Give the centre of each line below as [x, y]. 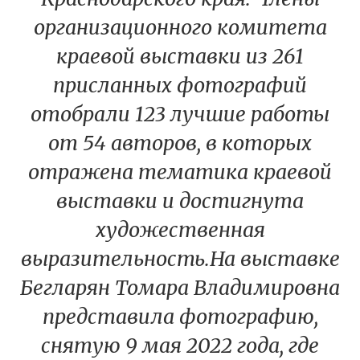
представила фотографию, [180, 317]
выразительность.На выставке [180, 259]
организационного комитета [180, 28]
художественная [180, 230]
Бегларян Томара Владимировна [180, 288]
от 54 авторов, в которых [180, 143]
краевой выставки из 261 [180, 57]
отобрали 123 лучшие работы [180, 115]
